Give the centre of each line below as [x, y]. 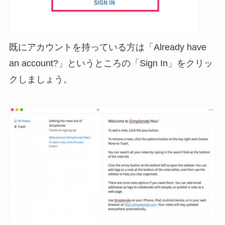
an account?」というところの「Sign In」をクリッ [111, 64]
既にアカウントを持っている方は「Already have [107, 47]
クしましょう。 [40, 80]
